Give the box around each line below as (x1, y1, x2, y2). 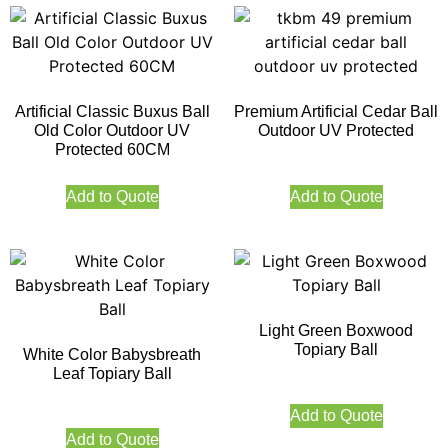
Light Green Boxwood (259, 322, 413, 340)
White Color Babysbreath (23, 346, 201, 364)
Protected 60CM (54, 141, 170, 159)
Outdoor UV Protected (258, 122, 414, 140)
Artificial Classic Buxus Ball (14, 103, 210, 121)
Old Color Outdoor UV (34, 122, 190, 140)
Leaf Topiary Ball (52, 365, 172, 383)
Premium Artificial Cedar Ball (234, 103, 438, 121)
